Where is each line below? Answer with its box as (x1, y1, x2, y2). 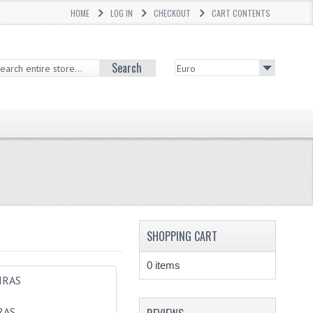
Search (112, 59, 143, 76)
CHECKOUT (154, 7, 191, 19)
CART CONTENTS (212, 7, 271, 19)
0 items (146, 259, 180, 271)
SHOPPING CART (146, 228, 217, 245)
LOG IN (110, 7, 133, 19)
